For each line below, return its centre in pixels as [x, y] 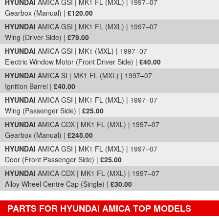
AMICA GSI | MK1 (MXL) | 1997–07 [91, 51]
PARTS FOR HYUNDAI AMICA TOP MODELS [99, 208]
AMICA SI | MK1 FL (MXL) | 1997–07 [94, 75]
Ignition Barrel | [29, 86]
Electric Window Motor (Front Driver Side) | [72, 62]
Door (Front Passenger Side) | [53, 159]
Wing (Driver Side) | [36, 37]
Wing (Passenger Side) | [44, 110]
